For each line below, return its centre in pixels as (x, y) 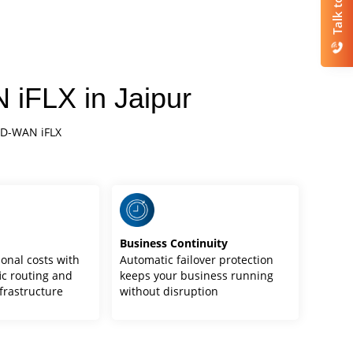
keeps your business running (197, 275)
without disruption (169, 291)
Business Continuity (174, 243)
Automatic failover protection (197, 259)
